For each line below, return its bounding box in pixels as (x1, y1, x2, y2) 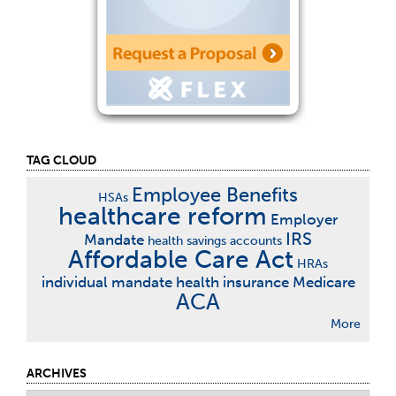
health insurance (175, 273, 289, 291)
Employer (270, 210, 338, 228)
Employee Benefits (132, 183, 298, 207)
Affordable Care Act (68, 245, 293, 274)
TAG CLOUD (27, 153, 96, 168)
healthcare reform (58, 202, 267, 231)
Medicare (292, 273, 355, 291)
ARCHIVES (27, 366, 87, 381)
